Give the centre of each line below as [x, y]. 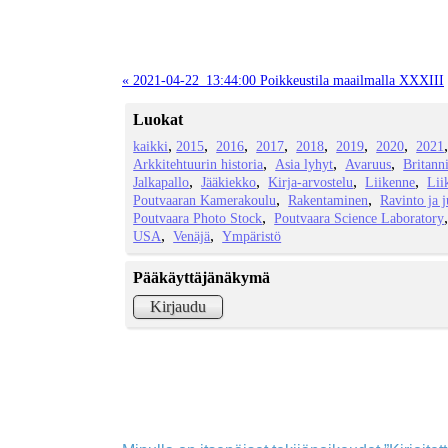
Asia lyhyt [304, 164]
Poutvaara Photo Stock [198, 218]
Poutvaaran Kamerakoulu [205, 200]
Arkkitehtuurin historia [198, 164]
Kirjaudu [178, 307]
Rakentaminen [328, 200]
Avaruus [368, 164]
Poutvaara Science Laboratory [359, 218]
